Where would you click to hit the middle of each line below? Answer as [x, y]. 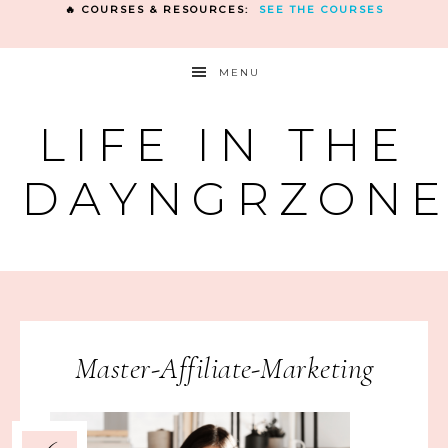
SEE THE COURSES [321, 9]
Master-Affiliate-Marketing [224, 368]
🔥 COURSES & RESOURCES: [161, 9]
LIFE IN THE [224, 144]
